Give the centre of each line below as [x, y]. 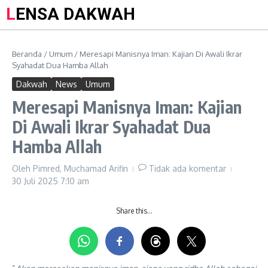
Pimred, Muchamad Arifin [80, 168]
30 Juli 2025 [36, 181]
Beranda [27, 54]
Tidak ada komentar [188, 168]
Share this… [134, 211]
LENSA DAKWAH [75, 14]
